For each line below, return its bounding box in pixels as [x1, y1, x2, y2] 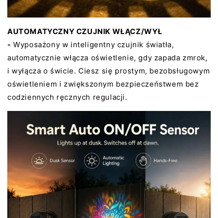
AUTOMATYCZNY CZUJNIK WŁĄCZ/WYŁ [7, 27, 163, 36]
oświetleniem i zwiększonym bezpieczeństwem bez [7, 79, 199, 89]
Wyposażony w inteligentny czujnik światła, [11, 40, 174, 50]
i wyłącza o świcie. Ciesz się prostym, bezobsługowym [7, 66, 210, 76]
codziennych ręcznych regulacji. [7, 92, 127, 102]
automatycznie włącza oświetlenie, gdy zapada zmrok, [7, 53, 208, 63]
